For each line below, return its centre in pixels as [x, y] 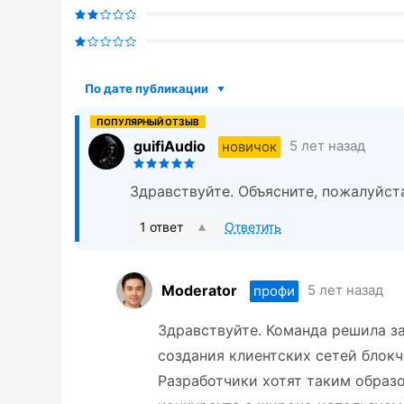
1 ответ [161, 227]
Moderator [199, 290]
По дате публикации [147, 89]
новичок [249, 146]
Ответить [253, 227]
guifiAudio [170, 146]
